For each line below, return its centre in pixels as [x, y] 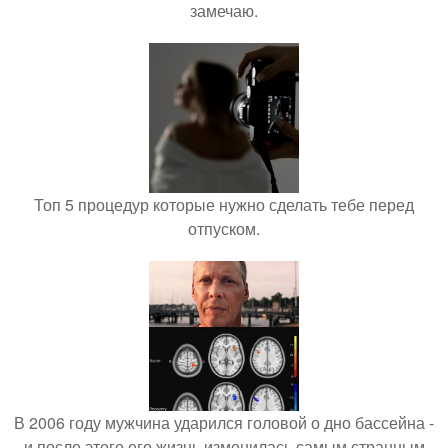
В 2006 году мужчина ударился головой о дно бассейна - [224, 422]
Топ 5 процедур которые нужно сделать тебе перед [224, 204]
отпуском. [224, 228]
